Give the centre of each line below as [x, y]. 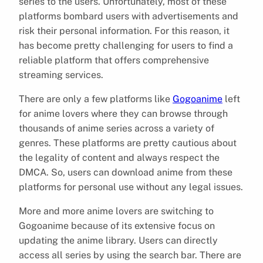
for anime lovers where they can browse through [123, 113]
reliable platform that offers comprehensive [114, 60]
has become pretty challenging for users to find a [126, 45]
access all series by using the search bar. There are [130, 255]
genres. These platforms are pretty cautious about [128, 143]
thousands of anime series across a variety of [117, 128]
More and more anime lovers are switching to [116, 211]
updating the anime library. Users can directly [118, 240]
